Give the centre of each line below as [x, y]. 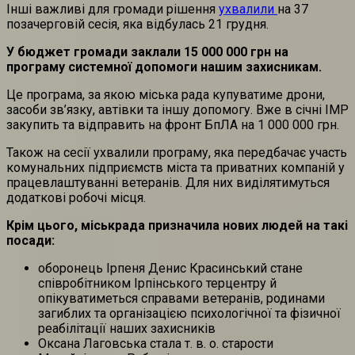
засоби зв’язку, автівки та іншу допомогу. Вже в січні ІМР [177, 110]
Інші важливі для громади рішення [113, 10]
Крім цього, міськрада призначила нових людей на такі [177, 226]
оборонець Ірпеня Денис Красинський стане [170, 269]
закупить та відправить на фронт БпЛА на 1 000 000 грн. [173, 125]
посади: [31, 241]
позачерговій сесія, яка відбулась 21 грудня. [137, 25]
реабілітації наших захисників [127, 329]
